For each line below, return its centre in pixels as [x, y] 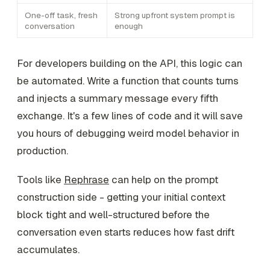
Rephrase [86, 180]
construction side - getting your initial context [121, 197]
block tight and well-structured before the [113, 215]
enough [129, 26]
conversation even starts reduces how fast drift [126, 232]
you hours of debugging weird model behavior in [128, 133]
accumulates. [48, 250]
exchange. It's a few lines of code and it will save [130, 116]
